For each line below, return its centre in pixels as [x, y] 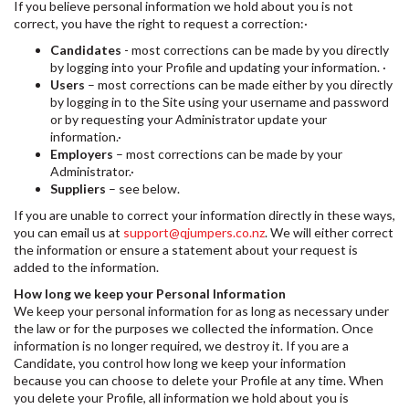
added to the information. [88, 267]
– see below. [144, 189]
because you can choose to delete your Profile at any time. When [199, 380]
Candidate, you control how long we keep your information [180, 363]
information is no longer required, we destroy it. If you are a [181, 346]
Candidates [86, 50]
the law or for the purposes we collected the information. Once [194, 328]
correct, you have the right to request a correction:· [162, 23]
